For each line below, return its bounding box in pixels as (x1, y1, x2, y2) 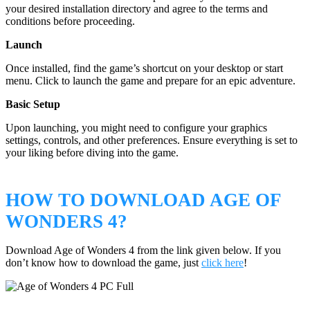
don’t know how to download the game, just (6, 256, 201, 268)
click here (201, 256, 244, 268)
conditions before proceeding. (6, 15, 135, 28)
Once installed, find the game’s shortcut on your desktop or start (6, 62, 283, 75)
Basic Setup (6, 98, 60, 111)
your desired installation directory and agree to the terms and (6, 3, 268, 15)
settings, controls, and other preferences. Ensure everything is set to (6, 134, 298, 147)
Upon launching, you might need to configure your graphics (6, 122, 267, 134)
